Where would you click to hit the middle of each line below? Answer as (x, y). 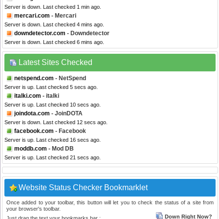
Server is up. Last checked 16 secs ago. (53, 140)
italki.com (28, 96)
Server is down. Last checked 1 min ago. (53, 7)
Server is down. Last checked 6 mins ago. (54, 42)
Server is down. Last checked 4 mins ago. (54, 25)
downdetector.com (40, 33)
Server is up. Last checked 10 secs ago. (53, 105)
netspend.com (34, 78)
